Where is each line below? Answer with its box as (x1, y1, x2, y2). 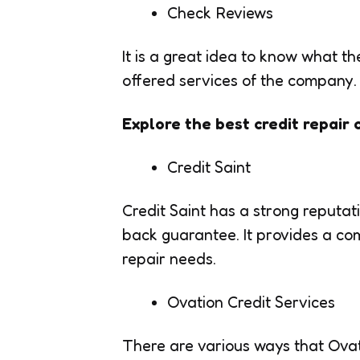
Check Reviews (167, 2, 273, 22)
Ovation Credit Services (167, 292, 335, 312)
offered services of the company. (122, 70, 357, 90)
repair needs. (122, 248, 216, 268)
